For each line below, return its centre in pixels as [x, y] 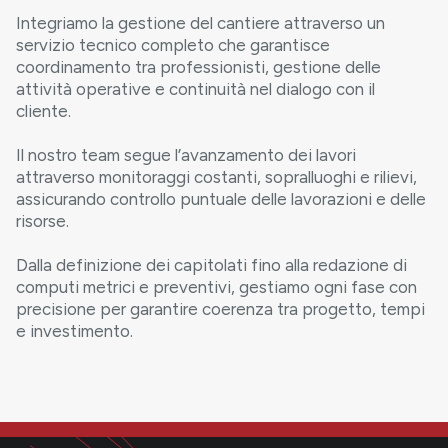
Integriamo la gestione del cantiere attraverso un [200, 22]
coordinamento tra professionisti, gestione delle [198, 66]
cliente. [43, 110]
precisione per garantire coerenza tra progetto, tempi [220, 308]
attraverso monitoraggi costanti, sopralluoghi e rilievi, [216, 176]
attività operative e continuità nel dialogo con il [195, 88]
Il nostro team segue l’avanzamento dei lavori [186, 154]
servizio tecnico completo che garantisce [173, 44]
